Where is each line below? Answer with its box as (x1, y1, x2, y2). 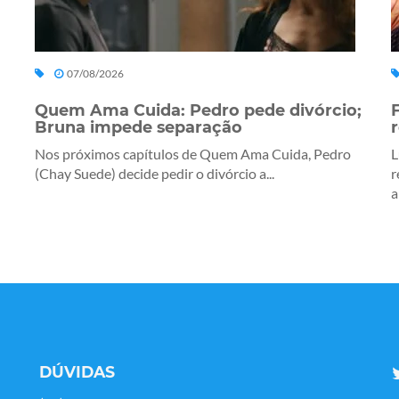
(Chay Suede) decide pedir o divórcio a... (35, 165, 274, 183)
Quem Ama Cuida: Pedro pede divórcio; (35, 101, 362, 120)
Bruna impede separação (35, 118, 242, 137)
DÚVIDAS (39, 362, 115, 382)
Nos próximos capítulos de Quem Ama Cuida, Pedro (35, 145, 351, 163)
